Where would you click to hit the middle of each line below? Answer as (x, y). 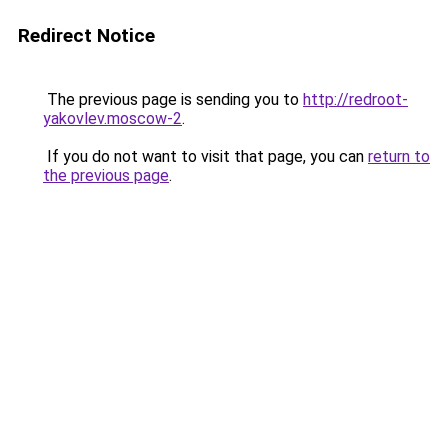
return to (399, 156)
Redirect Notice (86, 35)
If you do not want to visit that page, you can (205, 156)
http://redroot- (355, 99)
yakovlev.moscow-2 (112, 118)
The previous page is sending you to (173, 99)
